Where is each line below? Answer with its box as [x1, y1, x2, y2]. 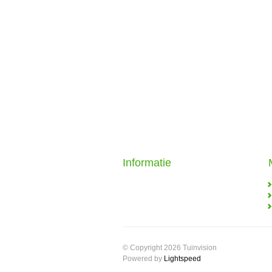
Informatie [123, 157, 171, 169]
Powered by [123, 254, 164, 263]
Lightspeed [164, 254, 201, 263]
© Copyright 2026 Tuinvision [123, 243, 217, 252]
